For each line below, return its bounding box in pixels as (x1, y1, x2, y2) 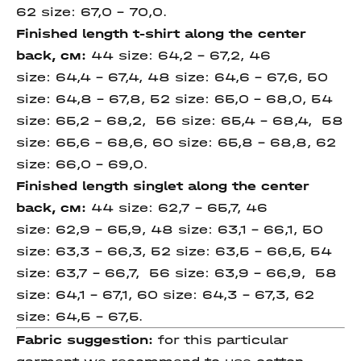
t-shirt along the (133, 26, 258, 41)
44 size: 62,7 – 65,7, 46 (91, 200, 268, 215)
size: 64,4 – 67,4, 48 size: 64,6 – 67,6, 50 (16, 69, 328, 85)
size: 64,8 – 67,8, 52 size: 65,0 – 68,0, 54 (16, 91, 333, 106)
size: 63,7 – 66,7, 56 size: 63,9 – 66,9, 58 (16, 265, 337, 280)
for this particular (153, 332, 288, 347)
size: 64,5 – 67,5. (16, 309, 143, 324)
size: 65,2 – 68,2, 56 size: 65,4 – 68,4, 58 (16, 113, 343, 128)
